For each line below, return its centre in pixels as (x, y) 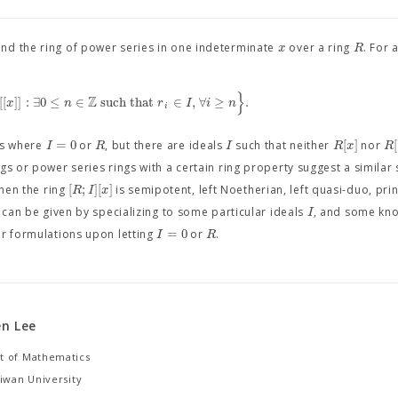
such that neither (283, 146)
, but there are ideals (166, 146)
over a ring (319, 48)
